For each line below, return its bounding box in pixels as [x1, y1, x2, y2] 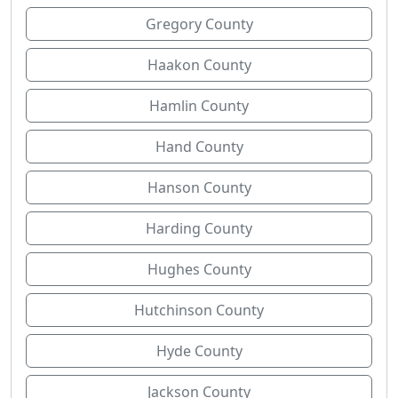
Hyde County [155, 341, 243, 361]
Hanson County [147, 178, 251, 197]
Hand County [155, 137, 243, 156]
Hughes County [147, 259, 251, 279]
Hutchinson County [134, 300, 264, 320]
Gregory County [145, 14, 253, 34]
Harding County [146, 219, 252, 238]
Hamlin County [149, 96, 249, 115]
